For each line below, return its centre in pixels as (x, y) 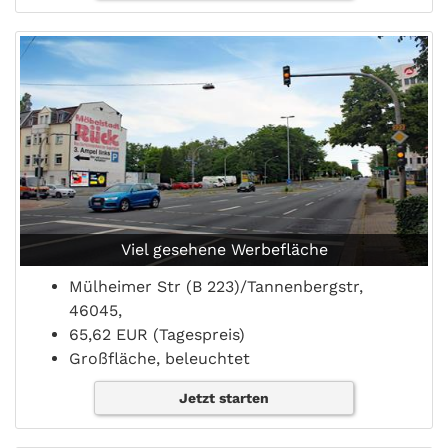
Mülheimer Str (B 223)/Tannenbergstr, (216, 287)
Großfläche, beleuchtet (159, 359)
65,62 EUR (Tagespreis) (157, 335)
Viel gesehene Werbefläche (224, 250)
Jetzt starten (223, 398)
